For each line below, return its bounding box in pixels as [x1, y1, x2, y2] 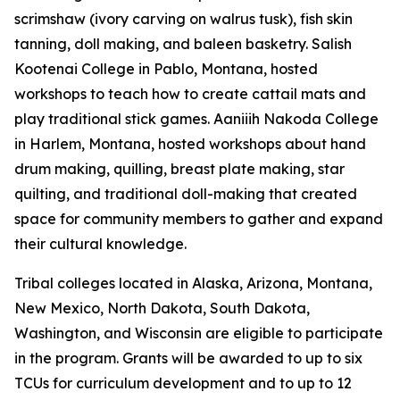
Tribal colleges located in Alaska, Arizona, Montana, [14, 274, 372, 292]
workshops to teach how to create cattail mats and [14, 85, 366, 103]
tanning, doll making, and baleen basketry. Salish [14, 35, 352, 53]
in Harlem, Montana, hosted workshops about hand [14, 135, 366, 153]
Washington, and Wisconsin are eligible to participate [14, 324, 383, 342]
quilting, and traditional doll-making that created [14, 185, 357, 203]
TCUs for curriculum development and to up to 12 [14, 374, 352, 392]
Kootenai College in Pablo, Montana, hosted [14, 60, 318, 78]
